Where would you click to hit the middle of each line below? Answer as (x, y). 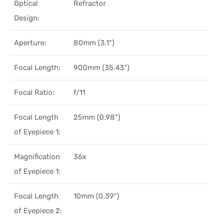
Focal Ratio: (35, 92)
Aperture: (30, 43)
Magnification (37, 156)
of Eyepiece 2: (38, 210)
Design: (27, 18)
